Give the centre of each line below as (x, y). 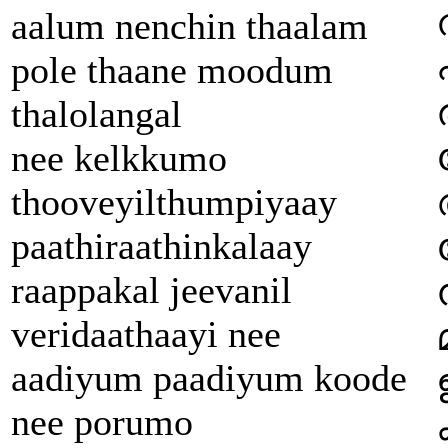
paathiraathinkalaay (161, 245)
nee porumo (102, 421)
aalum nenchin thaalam (189, 25)
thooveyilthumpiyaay (174, 201)
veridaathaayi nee (146, 333)
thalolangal (96, 113)
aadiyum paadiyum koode (209, 377)
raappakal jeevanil (151, 289)
